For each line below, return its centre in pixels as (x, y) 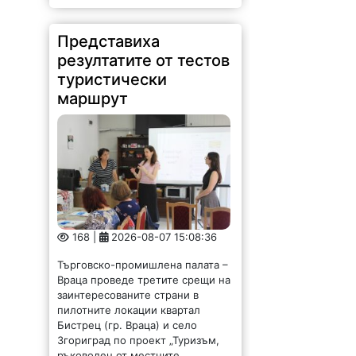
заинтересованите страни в (128, 284)
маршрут (93, 88)
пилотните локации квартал (129, 299)
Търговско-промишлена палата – (143, 254)
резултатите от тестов (144, 50)
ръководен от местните (119, 344)
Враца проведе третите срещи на (144, 269)
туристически (112, 69)
